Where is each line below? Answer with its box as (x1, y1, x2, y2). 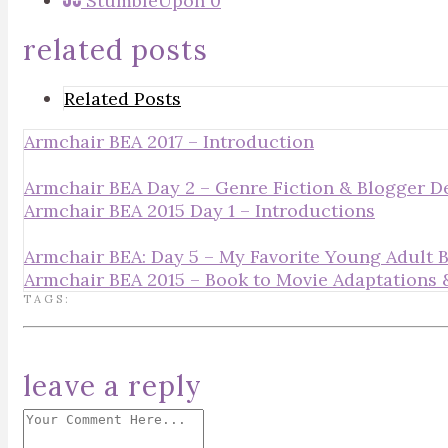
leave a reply (23, 368, 202, 404)
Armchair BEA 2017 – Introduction (24, 130, 314, 153)
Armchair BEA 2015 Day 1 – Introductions (24, 199, 375, 222)
